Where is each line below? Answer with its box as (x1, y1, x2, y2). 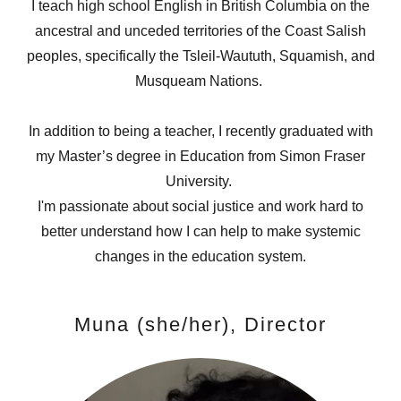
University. (166, 174, 235, 189)
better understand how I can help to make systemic (40, 224, 361, 239)
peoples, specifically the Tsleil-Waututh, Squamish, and (26, 48, 375, 64)
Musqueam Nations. (135, 73, 266, 89)
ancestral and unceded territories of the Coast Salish (35, 23, 366, 38)
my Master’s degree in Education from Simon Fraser (36, 149, 365, 164)
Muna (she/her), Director (74, 313, 327, 336)
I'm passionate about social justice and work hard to (38, 199, 363, 214)
